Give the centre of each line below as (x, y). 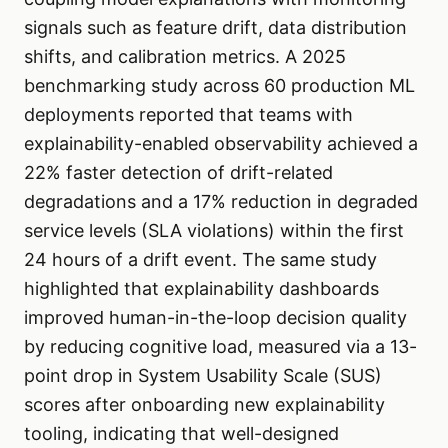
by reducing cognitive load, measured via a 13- (220, 347)
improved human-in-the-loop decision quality (215, 318)
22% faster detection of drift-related (178, 173)
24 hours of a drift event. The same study (200, 260)
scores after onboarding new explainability (204, 405)
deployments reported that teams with (188, 115)
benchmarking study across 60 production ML (219, 86)
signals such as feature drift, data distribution (215, 28)
